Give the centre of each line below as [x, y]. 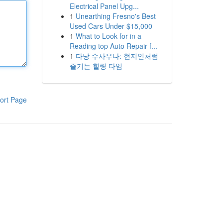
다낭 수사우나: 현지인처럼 [117, 56]
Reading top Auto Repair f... [113, 46]
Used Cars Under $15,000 [111, 26]
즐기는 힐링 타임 [96, 66]
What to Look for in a [108, 36]
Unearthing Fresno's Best [115, 16]
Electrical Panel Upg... [104, 6]
